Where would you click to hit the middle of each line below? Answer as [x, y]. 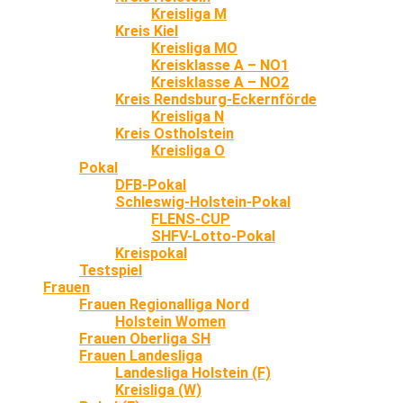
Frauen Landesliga [141, 355]
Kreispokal [151, 253]
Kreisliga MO [194, 48]
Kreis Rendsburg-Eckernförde [216, 99]
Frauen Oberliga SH [145, 338]
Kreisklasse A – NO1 [220, 65]
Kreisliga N [188, 116]
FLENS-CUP [191, 219]
